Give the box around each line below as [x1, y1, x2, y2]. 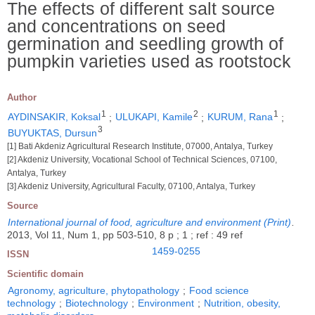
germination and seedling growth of [7, 33, 283, 53]
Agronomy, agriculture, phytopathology [8, 285, 179, 296]
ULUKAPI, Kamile [115, 111, 193, 123]
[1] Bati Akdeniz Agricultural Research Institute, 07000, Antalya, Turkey [7, 141, 273, 151]
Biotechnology [65, 297, 128, 309]
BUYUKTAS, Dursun [8, 127, 97, 139]
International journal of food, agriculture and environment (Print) [8, 217, 291, 228]
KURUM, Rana [207, 111, 273, 123]
